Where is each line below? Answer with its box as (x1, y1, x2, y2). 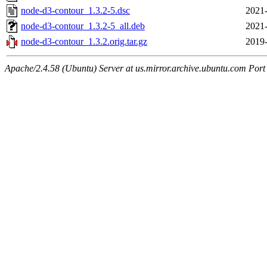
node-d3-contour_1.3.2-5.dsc (21, 5, 130, 16)
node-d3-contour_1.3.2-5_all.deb (21, 21, 145, 32)
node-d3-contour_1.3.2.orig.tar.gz (21, 36, 147, 47)
